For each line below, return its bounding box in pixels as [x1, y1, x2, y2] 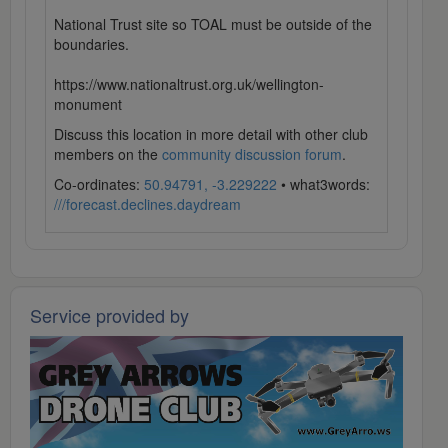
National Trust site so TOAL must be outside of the [54, 14, 372, 35]
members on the [54, 144, 162, 165]
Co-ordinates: [54, 174, 144, 195]
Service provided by [30, 302, 189, 329]
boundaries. [54, 34, 129, 55]
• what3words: [277, 174, 370, 195]
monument [54, 94, 122, 115]
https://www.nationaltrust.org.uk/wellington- [54, 74, 324, 95]
